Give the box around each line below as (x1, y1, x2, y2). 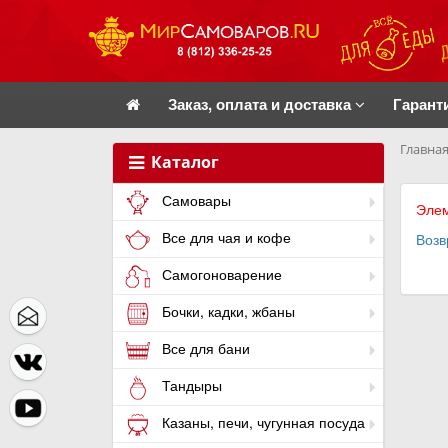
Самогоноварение (158, 264, 282, 285)
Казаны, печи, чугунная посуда (158, 412, 365, 433)
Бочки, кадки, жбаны (158, 301, 295, 322)
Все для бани (158, 338, 250, 359)
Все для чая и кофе (158, 227, 291, 248)
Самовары (158, 190, 231, 211)
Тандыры (158, 375, 222, 396)
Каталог (147, 151, 219, 173)
